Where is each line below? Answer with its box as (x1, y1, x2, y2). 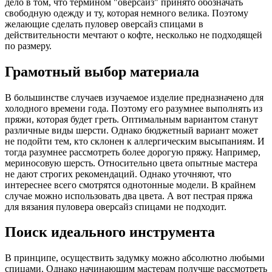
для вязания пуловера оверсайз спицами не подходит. (5, 201, 226, 212)
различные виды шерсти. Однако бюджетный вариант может (5, 124, 258, 135)
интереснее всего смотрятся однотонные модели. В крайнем (5, 179, 256, 190)
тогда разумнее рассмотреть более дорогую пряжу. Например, (5, 146, 260, 157)
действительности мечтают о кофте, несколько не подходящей (5, 29, 262, 40)
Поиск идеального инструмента (5, 224, 215, 240)
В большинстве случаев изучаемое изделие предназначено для (5, 92, 263, 103)
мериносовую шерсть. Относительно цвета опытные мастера (5, 157, 257, 168)
